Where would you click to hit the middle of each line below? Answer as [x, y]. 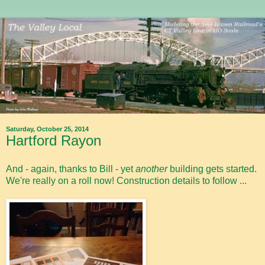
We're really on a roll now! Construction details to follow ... [127, 181]
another [151, 169]
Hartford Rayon [54, 141]
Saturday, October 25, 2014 [47, 129]
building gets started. [212, 169]
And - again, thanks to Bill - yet [71, 169]
